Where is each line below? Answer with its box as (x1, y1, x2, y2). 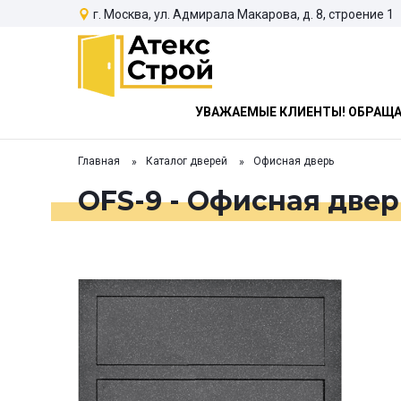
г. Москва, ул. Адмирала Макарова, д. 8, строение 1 (93, 6, 394, 21)
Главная (78, 155, 120, 168)
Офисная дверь (253, 155, 334, 168)
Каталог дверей (146, 155, 227, 168)
